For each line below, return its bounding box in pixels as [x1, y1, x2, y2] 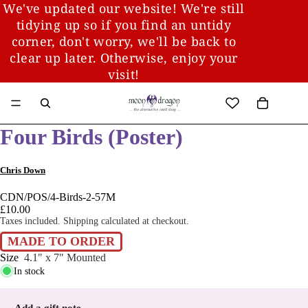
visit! [108, 66, 140, 82]
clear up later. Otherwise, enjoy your [10, 49, 238, 66]
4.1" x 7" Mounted [24, 252, 106, 264]
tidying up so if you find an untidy [16, 16, 232, 33]
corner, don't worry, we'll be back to [11, 33, 236, 49]
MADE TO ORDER [8, 234, 115, 249]
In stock [14, 265, 45, 276]
